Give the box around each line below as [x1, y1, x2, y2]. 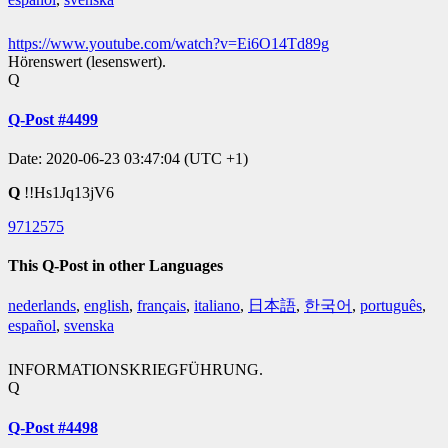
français [137, 297, 186, 315]
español [8, 317, 56, 335]
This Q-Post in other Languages [8, 257, 223, 275]
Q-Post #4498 [8, 418, 98, 436]
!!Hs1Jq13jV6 [24, 183, 114, 201]
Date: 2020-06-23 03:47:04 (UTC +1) [8, 149, 248, 167]
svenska [64, 317, 114, 335]
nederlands [8, 297, 76, 315]
